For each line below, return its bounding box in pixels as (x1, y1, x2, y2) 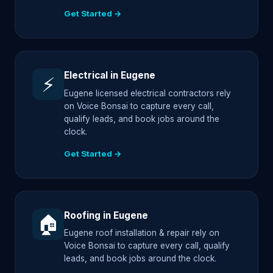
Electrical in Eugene (64, 69, 155, 82)
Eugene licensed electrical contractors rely (64, 88, 231, 98)
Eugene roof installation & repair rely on (64, 228, 219, 238)
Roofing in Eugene (64, 209, 148, 221)
